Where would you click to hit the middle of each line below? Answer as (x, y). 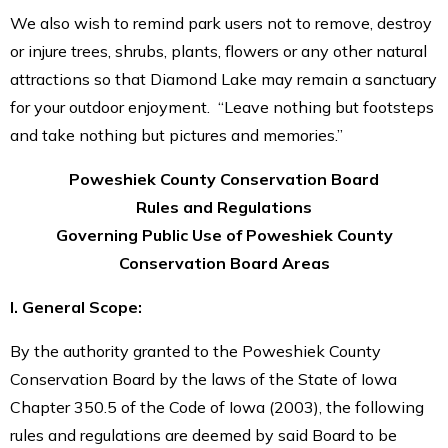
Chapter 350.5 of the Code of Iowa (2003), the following (217, 406)
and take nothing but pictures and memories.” (176, 134)
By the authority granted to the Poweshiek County (195, 350)
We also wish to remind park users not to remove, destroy (221, 22)
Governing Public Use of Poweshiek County (224, 234)
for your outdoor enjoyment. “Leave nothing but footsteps (222, 106)
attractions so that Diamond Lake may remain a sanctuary (223, 78)
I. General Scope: (76, 306)
